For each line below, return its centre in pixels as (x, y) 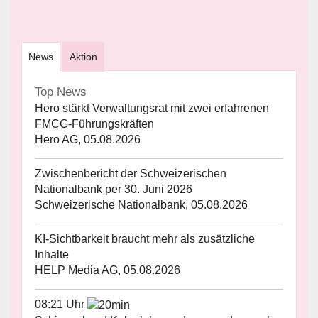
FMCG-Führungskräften (94, 124)
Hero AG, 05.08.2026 (88, 139)
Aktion (83, 56)
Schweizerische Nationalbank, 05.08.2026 (141, 204)
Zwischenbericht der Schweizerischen (131, 173)
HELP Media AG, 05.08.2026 (108, 270)
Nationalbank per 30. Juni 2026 (114, 189)
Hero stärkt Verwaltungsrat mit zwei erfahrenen (152, 108)
